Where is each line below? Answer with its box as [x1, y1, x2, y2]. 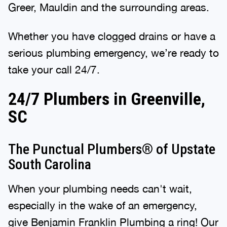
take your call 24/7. [8, 63, 100, 75]
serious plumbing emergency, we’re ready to [8, 46, 219, 59]
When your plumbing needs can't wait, [8, 182, 192, 195]
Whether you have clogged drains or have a [8, 29, 215, 42]
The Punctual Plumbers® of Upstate [8, 140, 215, 158]
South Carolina [8, 156, 91, 173]
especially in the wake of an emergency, [8, 199, 197, 211]
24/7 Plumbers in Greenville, [8, 88, 205, 109]
